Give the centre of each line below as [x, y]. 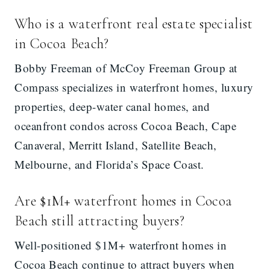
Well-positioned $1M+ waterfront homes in [121, 245]
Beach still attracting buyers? [99, 221]
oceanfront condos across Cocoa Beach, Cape [125, 126]
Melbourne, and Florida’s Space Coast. [109, 165]
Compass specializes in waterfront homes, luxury [134, 87]
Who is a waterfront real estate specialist [134, 24]
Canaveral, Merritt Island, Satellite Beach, [116, 145]
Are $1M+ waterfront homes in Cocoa [124, 201]
